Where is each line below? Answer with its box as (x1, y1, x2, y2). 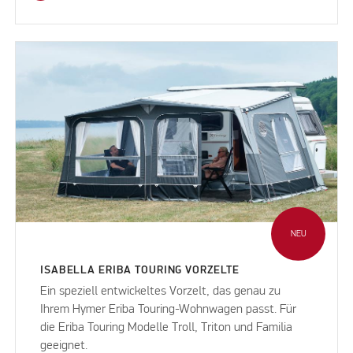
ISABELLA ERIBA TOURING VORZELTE (40, 264, 240, 276)
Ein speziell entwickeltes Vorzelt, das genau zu (40, 284, 281, 298)
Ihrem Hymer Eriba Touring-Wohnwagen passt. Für (40, 303, 297, 316)
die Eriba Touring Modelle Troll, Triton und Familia (40, 321, 293, 334)
